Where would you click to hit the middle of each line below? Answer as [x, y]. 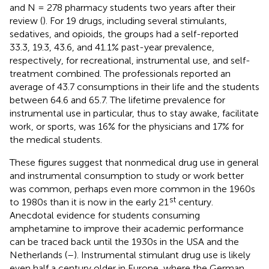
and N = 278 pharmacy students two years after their [122, 7]
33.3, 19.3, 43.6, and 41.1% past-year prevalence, [112, 47]
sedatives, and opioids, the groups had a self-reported [124, 34]
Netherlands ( [38, 255]
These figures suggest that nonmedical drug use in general [134, 162]
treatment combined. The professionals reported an [120, 73]
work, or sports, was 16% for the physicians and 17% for [127, 126]
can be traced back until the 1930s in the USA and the [124, 241]
